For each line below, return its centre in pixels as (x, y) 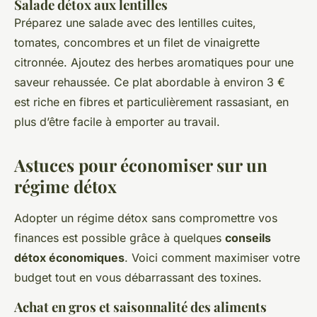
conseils (248, 238)
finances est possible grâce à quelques (120, 238)
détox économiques (69, 258)
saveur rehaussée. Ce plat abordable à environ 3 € (150, 82)
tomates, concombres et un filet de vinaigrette (137, 42)
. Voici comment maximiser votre (212, 258)
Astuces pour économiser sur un (141, 165)
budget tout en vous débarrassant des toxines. (138, 277)
